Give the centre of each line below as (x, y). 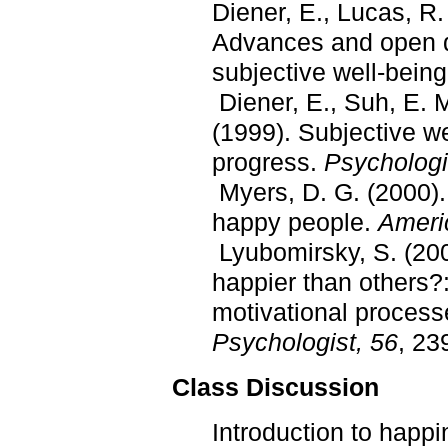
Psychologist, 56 (305, 342)
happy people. (295, 222)
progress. (268, 162)
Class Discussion (275, 387)
